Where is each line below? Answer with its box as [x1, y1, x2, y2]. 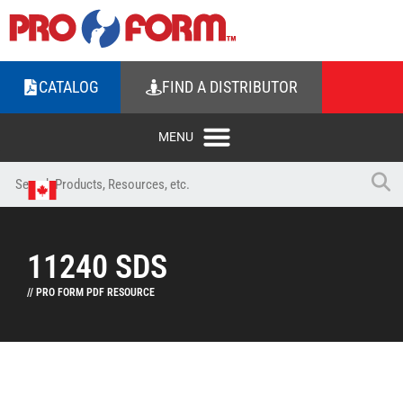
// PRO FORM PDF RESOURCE [27, 286, 155, 299]
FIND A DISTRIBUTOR [161, 77, 298, 96]
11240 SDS [27, 248, 167, 286]
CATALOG [38, 77, 99, 96]
